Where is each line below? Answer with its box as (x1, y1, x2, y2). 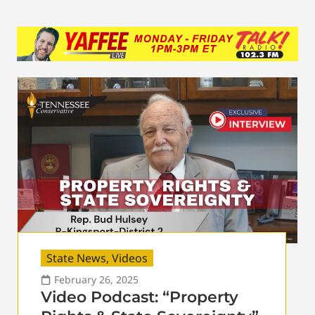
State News (46, 250, 106, 266)
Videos (112, 250, 148, 266)
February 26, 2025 (54, 272, 139, 286)
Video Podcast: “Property (41, 287, 238, 307)
